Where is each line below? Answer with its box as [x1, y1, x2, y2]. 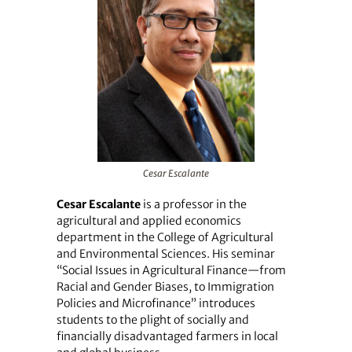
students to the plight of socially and [56, 312, 249, 327]
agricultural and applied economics [56, 213, 241, 228]
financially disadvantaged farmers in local [56, 328, 278, 343]
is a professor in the [140, 196, 247, 211]
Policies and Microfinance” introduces [56, 295, 255, 310]
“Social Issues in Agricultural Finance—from [56, 262, 286, 277]
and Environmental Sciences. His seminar [56, 246, 275, 261]
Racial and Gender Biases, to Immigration [56, 279, 274, 294]
